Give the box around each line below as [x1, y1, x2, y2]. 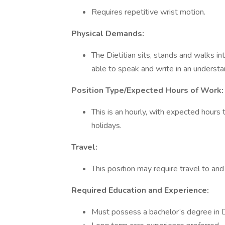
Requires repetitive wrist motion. [91, 7, 205, 18]
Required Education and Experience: [71, 185, 209, 196]
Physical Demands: [71, 28, 144, 39]
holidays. [91, 120, 122, 131]
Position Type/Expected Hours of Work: [71, 85, 223, 96]
